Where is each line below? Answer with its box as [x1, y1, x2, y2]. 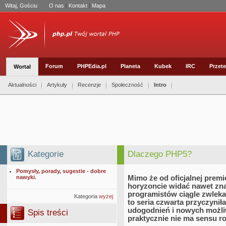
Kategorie [28, 149, 64, 159]
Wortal [14, 64, 31, 70]
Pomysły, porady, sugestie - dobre [16, 168, 106, 174]
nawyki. [16, 174, 36, 180]
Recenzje [78, 82, 101, 88]
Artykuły [47, 82, 67, 88]
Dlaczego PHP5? [128, 149, 192, 159]
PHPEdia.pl [77, 63, 106, 69]
